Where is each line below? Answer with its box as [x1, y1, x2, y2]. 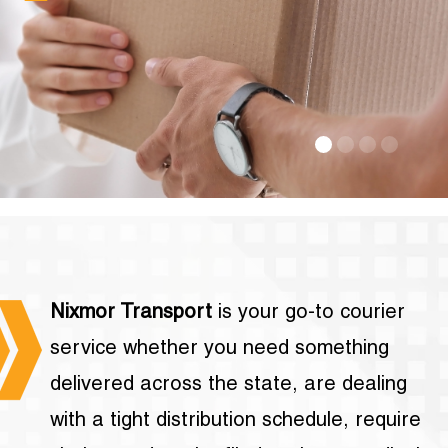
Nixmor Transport [50, 303, 212, 324]
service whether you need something [50, 339, 389, 360]
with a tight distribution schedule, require [50, 411, 421, 432]
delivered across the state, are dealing [50, 375, 407, 396]
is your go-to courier [212, 303, 405, 324]
